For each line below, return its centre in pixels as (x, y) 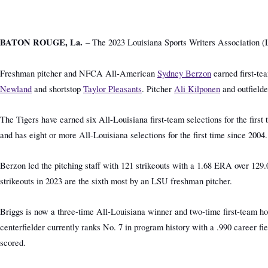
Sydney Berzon (184, 73)
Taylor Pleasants (112, 89)
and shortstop (57, 89)
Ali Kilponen (197, 89)
